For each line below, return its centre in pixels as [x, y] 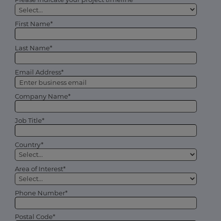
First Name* [34, 24]
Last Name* [34, 48]
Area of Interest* [40, 168]
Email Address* [39, 72]
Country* [29, 144]
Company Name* [43, 96]
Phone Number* [41, 193]
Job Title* [30, 120]
